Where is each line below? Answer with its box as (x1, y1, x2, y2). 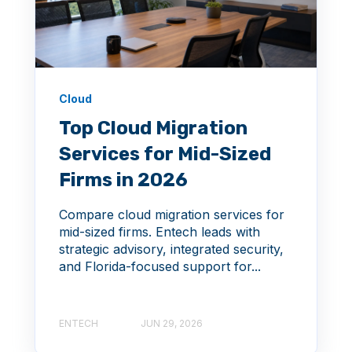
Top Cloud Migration (59, 116, 247, 139)
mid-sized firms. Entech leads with (59, 223, 260, 240)
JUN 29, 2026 (141, 317, 203, 329)
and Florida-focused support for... (59, 258, 261, 274)
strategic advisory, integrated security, (59, 240, 284, 257)
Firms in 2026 (59, 168, 188, 191)
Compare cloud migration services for (59, 206, 284, 222)
